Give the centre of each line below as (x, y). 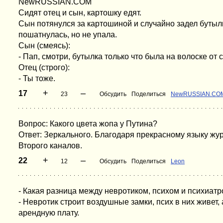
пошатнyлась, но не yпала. (68, 35)
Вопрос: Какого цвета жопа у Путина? (88, 124)
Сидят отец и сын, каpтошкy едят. (80, 13)
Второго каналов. (50, 146)
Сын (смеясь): (44, 46)
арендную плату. (49, 213)
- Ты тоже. (37, 78)
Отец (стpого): (44, 67)
